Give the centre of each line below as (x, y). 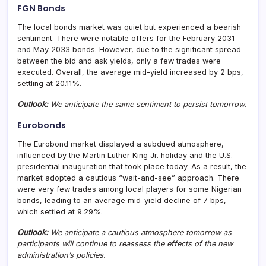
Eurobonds (42, 125)
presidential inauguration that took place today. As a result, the (132, 166)
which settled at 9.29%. (60, 211)
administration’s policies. (61, 255)
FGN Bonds (41, 8)
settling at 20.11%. (49, 83)
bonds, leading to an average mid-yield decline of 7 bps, (122, 200)
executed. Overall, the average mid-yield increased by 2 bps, (130, 72)
